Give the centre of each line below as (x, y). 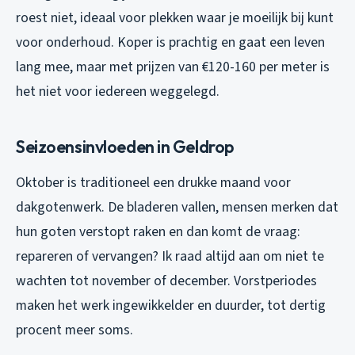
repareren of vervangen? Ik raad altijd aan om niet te (170, 257)
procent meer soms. (74, 330)
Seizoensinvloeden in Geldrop (125, 147)
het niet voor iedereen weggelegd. (118, 92)
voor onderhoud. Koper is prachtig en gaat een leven (170, 43)
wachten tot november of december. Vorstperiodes (166, 281)
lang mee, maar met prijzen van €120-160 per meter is (173, 67)
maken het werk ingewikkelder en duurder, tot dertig (171, 306)
